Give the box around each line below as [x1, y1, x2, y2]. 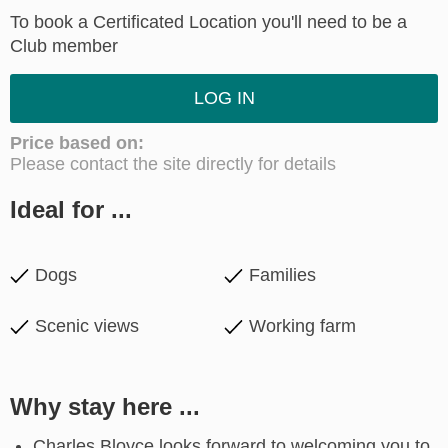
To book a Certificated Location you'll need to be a [10, 12, 407, 33]
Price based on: [10, 133, 144, 154]
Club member [10, 36, 118, 57]
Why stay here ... [10, 393, 200, 421]
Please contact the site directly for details [10, 154, 336, 175]
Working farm [249, 316, 356, 337]
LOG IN [193, 88, 255, 109]
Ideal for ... [10, 196, 132, 224]
